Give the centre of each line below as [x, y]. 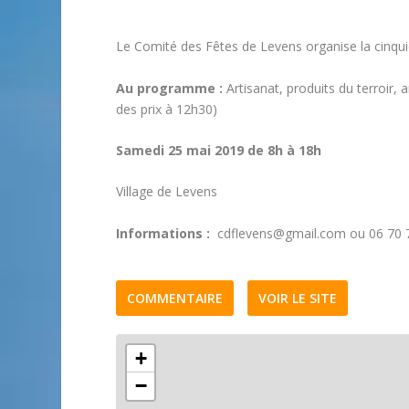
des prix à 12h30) [167, 109]
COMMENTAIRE [175, 298]
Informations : [163, 233]
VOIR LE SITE [298, 298]
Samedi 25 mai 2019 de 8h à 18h [219, 150]
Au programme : [170, 88]
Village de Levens [167, 192]
